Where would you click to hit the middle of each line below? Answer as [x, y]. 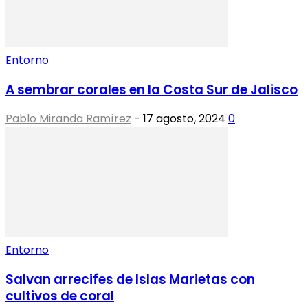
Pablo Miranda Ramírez [68, 119]
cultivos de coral [60, 296]
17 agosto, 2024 [184, 119]
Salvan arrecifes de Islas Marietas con [130, 280]
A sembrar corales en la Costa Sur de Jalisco [152, 89]
